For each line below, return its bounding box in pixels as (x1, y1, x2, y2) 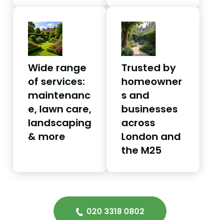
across (121, 115, 155, 130)
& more (28, 129, 65, 143)
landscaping (28, 115, 91, 130)
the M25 (121, 143, 162, 157)
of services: (28, 74, 85, 88)
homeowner (121, 74, 182, 88)
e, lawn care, (28, 102, 91, 116)
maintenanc (28, 88, 90, 102)
